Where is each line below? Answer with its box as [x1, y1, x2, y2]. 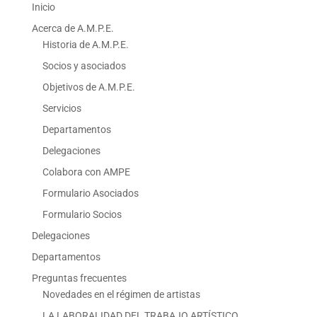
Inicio [31, 1, 55, 13]
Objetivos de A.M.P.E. [42, 81, 135, 93]
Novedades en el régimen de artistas [42, 289, 200, 301]
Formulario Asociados [42, 188, 139, 200]
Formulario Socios [42, 209, 122, 221]
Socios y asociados [42, 60, 126, 72]
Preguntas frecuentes [31, 272, 127, 284]
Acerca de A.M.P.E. [31, 23, 114, 35]
